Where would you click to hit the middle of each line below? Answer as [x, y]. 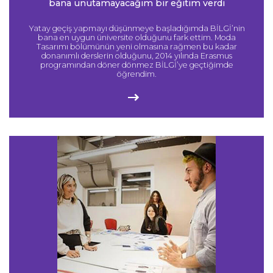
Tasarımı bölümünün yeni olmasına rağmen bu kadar [136, 46]
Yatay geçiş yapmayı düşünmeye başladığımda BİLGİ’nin [136, 28]
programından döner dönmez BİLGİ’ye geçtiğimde [136, 65]
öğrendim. [136, 74]
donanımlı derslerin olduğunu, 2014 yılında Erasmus [136, 55]
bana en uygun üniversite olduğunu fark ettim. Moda [136, 37]
